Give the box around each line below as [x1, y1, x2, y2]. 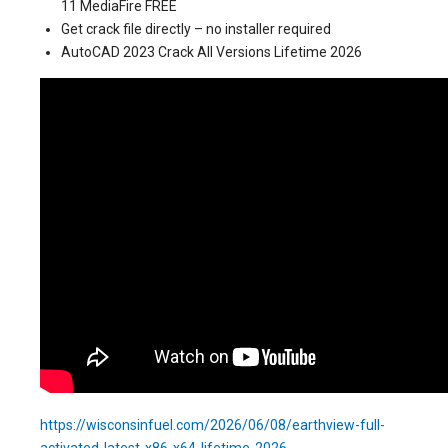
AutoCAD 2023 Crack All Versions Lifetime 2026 [61, 44, 362, 60]
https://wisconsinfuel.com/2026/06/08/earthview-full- [40, 417, 385, 433]
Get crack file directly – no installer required [61, 21, 331, 37]
